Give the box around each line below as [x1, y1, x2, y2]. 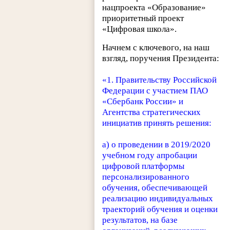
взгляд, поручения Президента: [102, 53, 220, 63]
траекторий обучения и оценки [102, 204, 218, 214]
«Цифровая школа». [102, 24, 177, 34]
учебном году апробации [102, 150, 198, 160]
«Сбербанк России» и [102, 96, 184, 106]
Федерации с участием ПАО [102, 85, 208, 95]
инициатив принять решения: [102, 118, 212, 128]
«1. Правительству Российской [102, 74, 217, 85]
